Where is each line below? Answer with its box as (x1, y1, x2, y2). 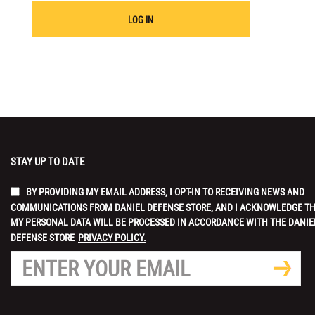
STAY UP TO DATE (11, 154, 84, 168)
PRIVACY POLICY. (78, 230, 146, 244)
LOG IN (127, 13, 153, 26)
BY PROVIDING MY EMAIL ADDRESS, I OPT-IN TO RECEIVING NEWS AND (26, 184, 304, 198)
